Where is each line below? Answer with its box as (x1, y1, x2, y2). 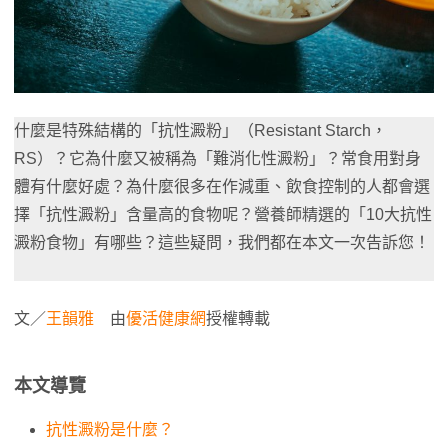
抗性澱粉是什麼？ (46, 421, 174, 438)
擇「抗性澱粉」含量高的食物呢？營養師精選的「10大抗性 (14, 206, 432, 223)
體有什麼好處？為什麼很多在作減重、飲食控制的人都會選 (14, 178, 430, 195)
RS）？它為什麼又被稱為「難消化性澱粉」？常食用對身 (14, 150, 421, 167)
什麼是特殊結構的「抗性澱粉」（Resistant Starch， (14, 122, 387, 139)
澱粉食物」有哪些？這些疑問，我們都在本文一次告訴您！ (14, 234, 430, 251)
